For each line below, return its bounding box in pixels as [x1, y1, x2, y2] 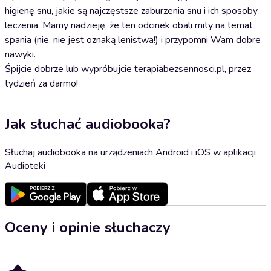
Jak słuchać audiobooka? [5, 114, 171, 134]
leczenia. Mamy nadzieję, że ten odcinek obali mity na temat [5, 19, 253, 32]
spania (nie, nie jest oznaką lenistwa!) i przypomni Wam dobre [5, 33, 261, 47]
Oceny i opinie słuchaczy [5, 217, 171, 237]
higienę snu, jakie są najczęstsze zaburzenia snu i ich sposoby [5, 4, 258, 18]
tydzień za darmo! [5, 77, 78, 90]
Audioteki [5, 158, 45, 172]
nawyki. [5, 48, 38, 61]
